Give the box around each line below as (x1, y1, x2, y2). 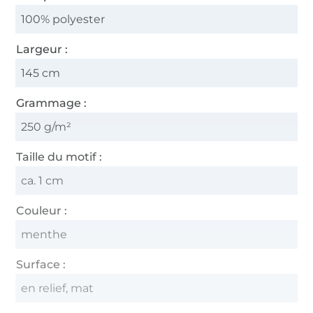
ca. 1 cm (21, 173, 64, 187)
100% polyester (21, 12, 105, 26)
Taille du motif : (16, 150, 103, 163)
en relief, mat (21, 281, 94, 295)
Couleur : (16, 203, 68, 217)
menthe (21, 227, 68, 241)
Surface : (16, 257, 66, 271)
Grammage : (16, 96, 87, 110)
